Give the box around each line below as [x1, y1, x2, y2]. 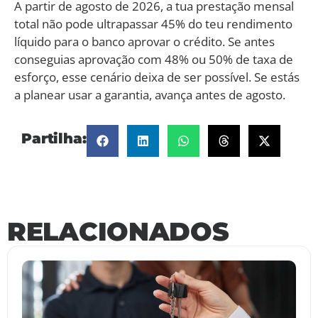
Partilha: [21, 129, 87, 147]
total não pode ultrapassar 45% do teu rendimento [14, 15, 292, 32]
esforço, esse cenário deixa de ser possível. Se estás [14, 68, 300, 85]
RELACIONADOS [7, 215, 229, 247]
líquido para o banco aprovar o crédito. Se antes [14, 33, 275, 50]
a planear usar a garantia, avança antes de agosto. [14, 86, 285, 103]
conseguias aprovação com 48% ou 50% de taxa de [14, 50, 293, 67]
